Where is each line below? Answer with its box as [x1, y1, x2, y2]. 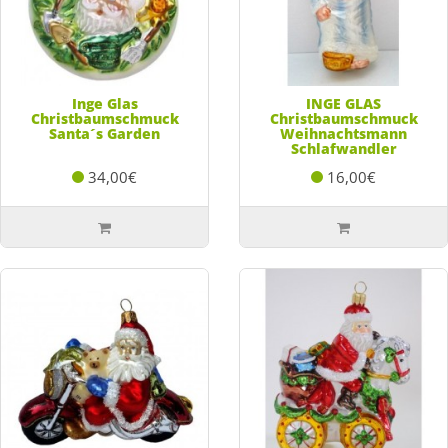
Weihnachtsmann [280, 123, 407, 143]
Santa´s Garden [49, 123, 160, 143]
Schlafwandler [290, 138, 397, 158]
